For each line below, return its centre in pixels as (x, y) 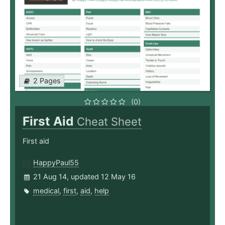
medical (46, 191)
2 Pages (47, 81)
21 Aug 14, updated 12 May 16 (84, 177)
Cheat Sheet (109, 122)
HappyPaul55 (56, 163)
